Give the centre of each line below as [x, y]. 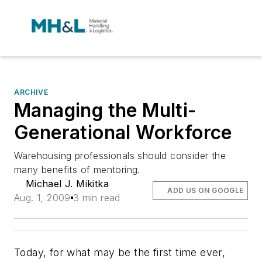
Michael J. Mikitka [67, 184]
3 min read [96, 198]
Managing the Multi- [105, 110]
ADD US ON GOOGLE [206, 190]
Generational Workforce [123, 132]
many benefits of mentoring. [77, 170]
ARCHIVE [31, 92]
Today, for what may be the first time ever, [120, 252]
